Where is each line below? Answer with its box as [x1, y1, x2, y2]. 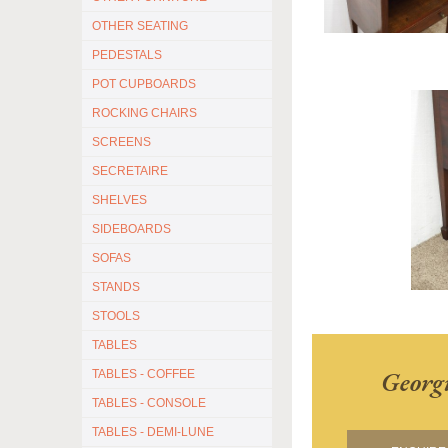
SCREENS [92, 135, 151, 149]
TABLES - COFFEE [92, 367, 195, 381]
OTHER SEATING [92, 19, 188, 33]
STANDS [92, 280, 140, 294]
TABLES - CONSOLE [92, 396, 206, 410]
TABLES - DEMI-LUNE [92, 425, 214, 439]
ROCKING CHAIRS [92, 106, 197, 120]
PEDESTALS [92, 48, 162, 62]
